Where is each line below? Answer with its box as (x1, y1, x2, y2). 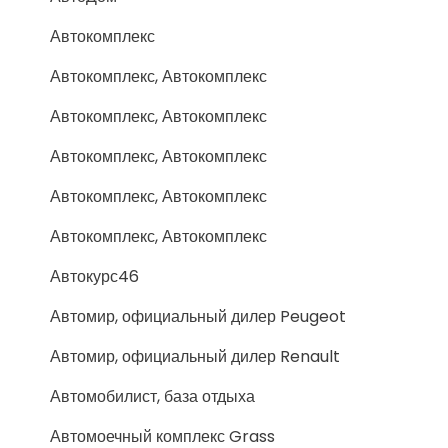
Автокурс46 (50, 265, 139, 288)
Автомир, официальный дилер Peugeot (50, 305, 346, 328)
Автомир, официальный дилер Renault (50, 345, 340, 368)
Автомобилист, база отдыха (50, 385, 255, 408)
